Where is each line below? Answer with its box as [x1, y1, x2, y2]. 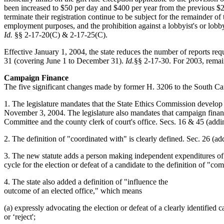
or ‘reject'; [4, 212, 35, 221]
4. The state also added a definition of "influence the [4, 177, 168, 186]
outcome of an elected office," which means [4, 186, 142, 195]
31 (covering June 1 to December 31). [4, 56, 125, 65]
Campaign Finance [4, 73, 68, 82]
